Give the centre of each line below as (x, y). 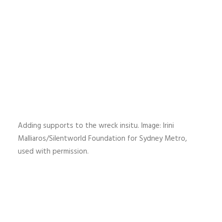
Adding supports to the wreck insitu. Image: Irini (96, 126)
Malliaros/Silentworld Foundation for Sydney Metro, (102, 139)
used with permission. (53, 152)
